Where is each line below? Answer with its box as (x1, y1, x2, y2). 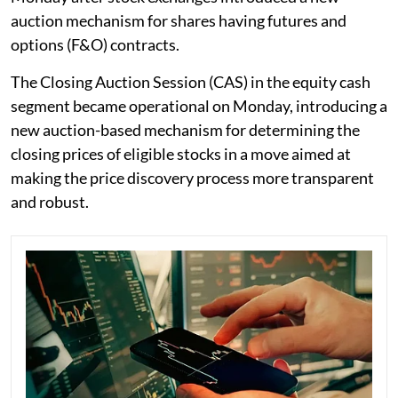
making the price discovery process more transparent (11, 167, 374, 187)
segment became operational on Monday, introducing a (11, 95, 387, 115)
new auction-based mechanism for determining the (11, 119, 360, 139)
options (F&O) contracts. (11, 34, 179, 54)
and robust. (11, 191, 89, 211)
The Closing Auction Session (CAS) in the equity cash (11, 71, 370, 92)
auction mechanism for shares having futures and (11, 10, 346, 30)
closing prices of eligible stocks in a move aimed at (11, 143, 351, 163)
